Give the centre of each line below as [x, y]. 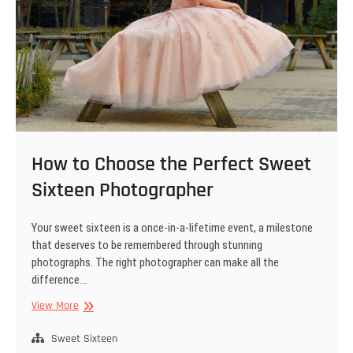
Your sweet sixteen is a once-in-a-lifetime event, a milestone [172, 228]
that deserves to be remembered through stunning [147, 245]
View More [55, 306]
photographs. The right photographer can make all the [155, 263]
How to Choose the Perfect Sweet [171, 165]
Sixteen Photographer [123, 191]
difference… [59, 280]
